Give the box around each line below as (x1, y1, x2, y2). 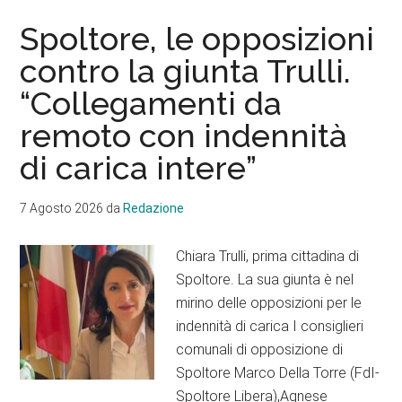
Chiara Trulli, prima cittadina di (176, 247, 360, 265)
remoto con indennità (20, 116, 348, 154)
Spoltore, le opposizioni (20, 19, 375, 57)
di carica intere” (20, 148, 258, 187)
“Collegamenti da (20, 83, 283, 122)
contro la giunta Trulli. (20, 51, 352, 90)
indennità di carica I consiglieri (176, 317, 364, 335)
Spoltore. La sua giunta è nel (176, 270, 354, 288)
